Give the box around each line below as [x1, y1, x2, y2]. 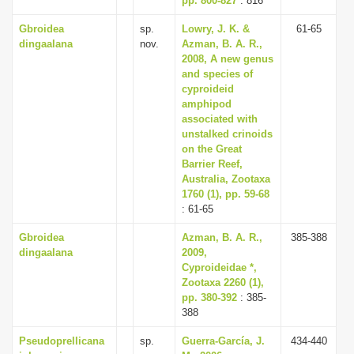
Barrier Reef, [182, 158, 243, 170]
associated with [182, 113, 258, 125]
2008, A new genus [182, 53, 273, 65]
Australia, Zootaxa [182, 173, 270, 185]
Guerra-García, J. [182, 335, 265, 347]
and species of [182, 68, 253, 80]
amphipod [182, 98, 232, 110]
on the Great [182, 143, 242, 155]
